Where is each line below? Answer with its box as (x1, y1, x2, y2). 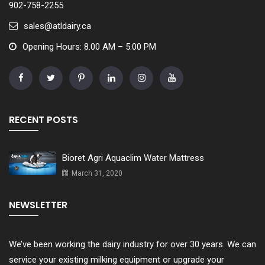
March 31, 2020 (70, 169, 122, 177)
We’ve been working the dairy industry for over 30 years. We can (9, 238, 256, 250)
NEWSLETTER (9, 198, 67, 212)
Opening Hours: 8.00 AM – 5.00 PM (22, 41, 156, 52)
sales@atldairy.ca (24, 21, 91, 31)
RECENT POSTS (9, 112, 78, 127)
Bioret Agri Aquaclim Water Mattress (62, 152, 204, 163)
